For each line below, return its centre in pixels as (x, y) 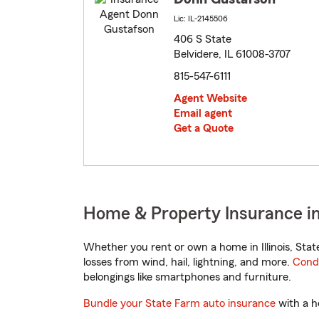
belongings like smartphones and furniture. (187, 277)
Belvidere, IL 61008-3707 (232, 54)
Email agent (203, 114)
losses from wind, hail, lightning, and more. (188, 262)
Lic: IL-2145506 (201, 19)
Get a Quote (204, 129)
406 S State (203, 40)
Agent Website (210, 99)
